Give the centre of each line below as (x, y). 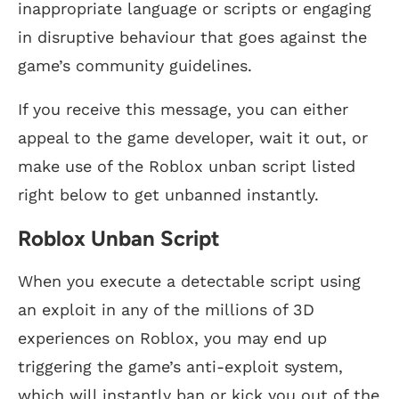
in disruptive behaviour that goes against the (192, 37)
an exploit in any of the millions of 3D (166, 309)
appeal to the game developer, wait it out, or (193, 137)
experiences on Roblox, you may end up (172, 338)
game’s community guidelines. (135, 65)
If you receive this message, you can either (183, 109)
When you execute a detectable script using (189, 281)
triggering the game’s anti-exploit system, (180, 366)
